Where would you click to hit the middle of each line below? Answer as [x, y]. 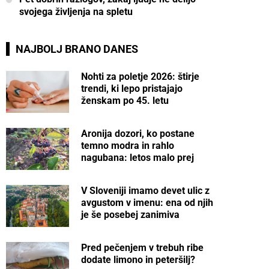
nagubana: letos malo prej [138, 158]
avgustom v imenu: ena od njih [147, 203]
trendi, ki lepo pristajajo [132, 89]
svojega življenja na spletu [76, 12]
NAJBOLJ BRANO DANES [77, 49]
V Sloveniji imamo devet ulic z [146, 191]
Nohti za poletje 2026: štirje [141, 77]
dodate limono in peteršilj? [138, 260]
